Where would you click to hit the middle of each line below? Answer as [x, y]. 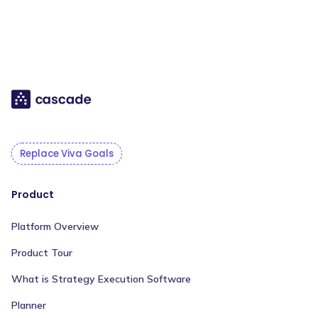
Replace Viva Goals [67, 153]
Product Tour [42, 252]
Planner [29, 305]
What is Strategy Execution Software [101, 279]
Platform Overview [55, 226]
